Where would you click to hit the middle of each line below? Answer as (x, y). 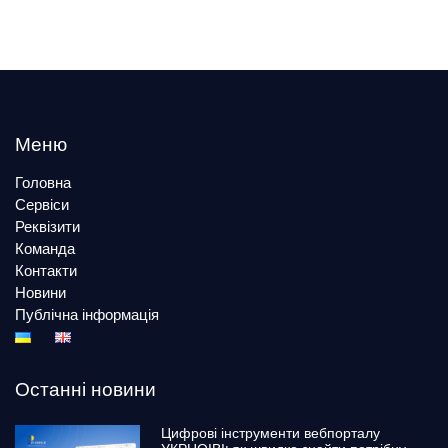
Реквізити (47, 226)
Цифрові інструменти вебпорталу (271, 432)
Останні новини (85, 389)
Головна (43, 182)
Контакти (46, 270)
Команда (45, 248)
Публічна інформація (87, 314)
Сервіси (42, 204)
